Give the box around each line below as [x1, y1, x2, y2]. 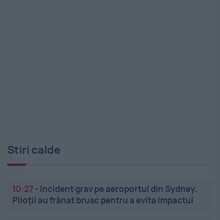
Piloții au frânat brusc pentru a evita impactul [12, 194, 193, 206]
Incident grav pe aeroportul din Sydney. [40, 183, 197, 195]
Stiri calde [7, 142, 60, 158]
